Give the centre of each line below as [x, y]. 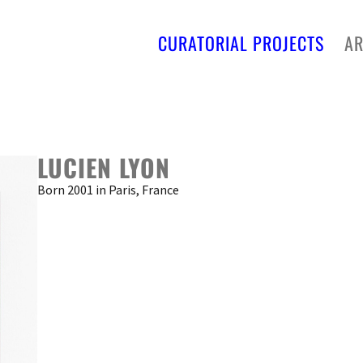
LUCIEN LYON [104, 167]
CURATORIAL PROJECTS [241, 43]
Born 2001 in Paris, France [109, 190]
